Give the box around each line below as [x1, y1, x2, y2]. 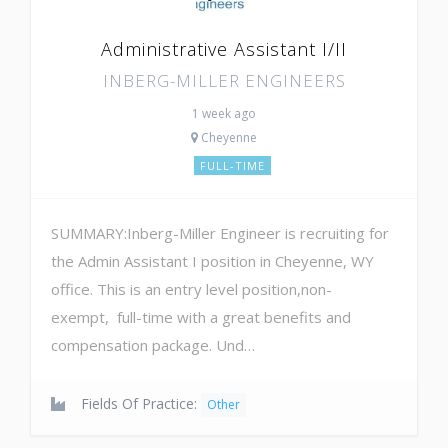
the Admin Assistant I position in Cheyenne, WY [51, 250, 374, 271]
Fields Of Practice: [77, 393, 201, 413]
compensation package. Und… [51, 334, 255, 355]
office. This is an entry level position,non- [51, 278, 332, 299]
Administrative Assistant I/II [101, 36, 347, 61]
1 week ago [192, 104, 256, 122]
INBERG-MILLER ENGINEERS [102, 68, 346, 92]
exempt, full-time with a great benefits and [51, 306, 351, 327]
